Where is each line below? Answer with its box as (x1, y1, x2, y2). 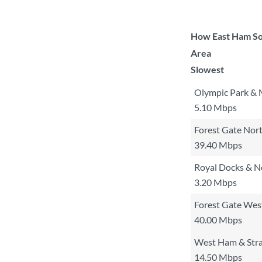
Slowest (191, 64, 224, 75)
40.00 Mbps (194, 214, 242, 225)
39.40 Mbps (194, 139, 242, 150)
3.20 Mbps (194, 177, 237, 188)
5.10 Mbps (194, 102, 237, 113)
